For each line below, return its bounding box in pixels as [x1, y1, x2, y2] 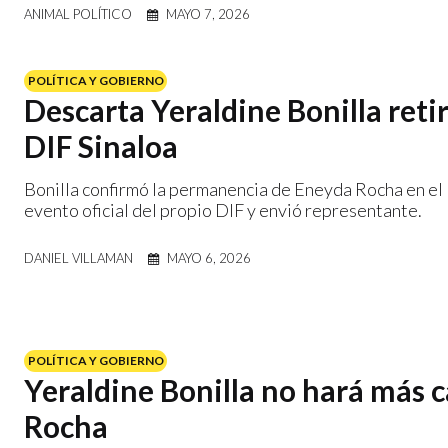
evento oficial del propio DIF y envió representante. [24, 198, 422, 221]
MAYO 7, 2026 [166, 5, 250, 22]
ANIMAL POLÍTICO [24, 5, 132, 22]
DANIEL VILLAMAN [24, 249, 133, 266]
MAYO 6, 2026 [167, 249, 251, 266]
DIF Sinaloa [24, 127, 178, 164]
